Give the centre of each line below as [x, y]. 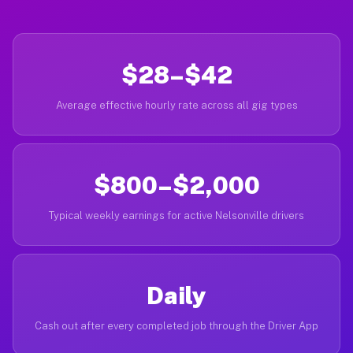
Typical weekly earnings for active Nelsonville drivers [176, 216]
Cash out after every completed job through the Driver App [176, 326]
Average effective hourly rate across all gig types [176, 105]
